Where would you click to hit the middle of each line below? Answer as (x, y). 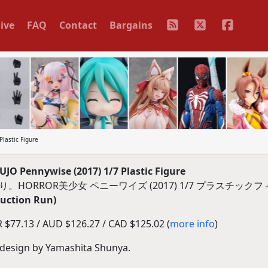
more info (192, 224)
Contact (78, 25)
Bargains (131, 25)
